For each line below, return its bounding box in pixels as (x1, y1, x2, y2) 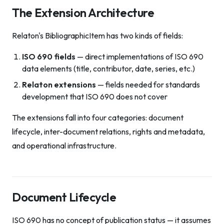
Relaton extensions (22, 79, 96, 89)
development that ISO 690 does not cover (22, 91, 167, 101)
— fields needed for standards (96, 79, 200, 89)
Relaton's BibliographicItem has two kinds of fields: (12, 30, 183, 40)
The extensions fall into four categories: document (12, 112, 183, 122)
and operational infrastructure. (12, 140, 116, 150)
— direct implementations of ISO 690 (75, 51, 203, 61)
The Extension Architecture (12, 5, 154, 20)
